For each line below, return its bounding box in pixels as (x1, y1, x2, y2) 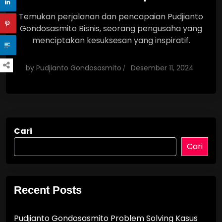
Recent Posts (14, 184, 82, 196)
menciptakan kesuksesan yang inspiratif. (32, 35, 190, 46)
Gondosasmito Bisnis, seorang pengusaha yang (20, 23, 202, 34)
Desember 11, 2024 (131, 63, 194, 73)
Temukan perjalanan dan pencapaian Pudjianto (19, 11, 203, 22)
